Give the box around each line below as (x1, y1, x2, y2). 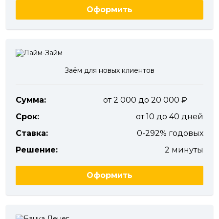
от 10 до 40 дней (136, 112, 203, 121)
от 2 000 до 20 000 (103, 95, 181, 105)
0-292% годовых (137, 129, 203, 138)
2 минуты (165, 145, 203, 154)
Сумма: (16, 95, 46, 105)
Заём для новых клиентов (65, 66, 154, 75)
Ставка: (16, 129, 48, 138)
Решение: (16, 145, 58, 154)
